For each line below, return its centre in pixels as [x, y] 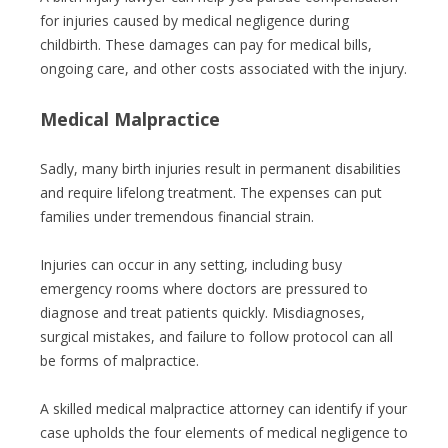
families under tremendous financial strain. [177, 216]
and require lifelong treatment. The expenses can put [211, 192]
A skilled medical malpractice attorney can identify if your [223, 408]
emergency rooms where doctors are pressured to [204, 288]
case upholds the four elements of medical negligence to [224, 432]
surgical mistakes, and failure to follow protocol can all [216, 336]
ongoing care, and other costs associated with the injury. [223, 68]
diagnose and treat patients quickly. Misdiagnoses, [202, 312]
